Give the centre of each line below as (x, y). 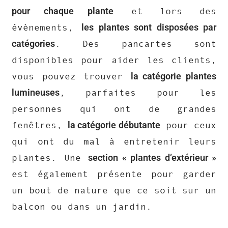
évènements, (47, 28)
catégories (33, 44)
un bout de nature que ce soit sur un (114, 191)
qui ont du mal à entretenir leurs (114, 142)
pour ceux (188, 125)
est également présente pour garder (114, 174)
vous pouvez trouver (71, 77)
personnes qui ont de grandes (114, 109)
